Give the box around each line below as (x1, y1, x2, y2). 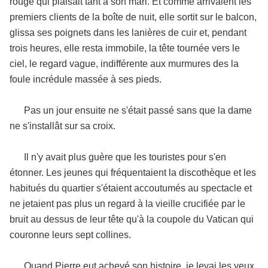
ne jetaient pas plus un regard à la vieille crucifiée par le (10, 199, 245, 209)
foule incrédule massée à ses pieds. (10, 74, 162, 84)
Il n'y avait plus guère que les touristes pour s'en (10, 152, 226, 162)
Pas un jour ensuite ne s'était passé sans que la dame (10, 105, 252, 115)
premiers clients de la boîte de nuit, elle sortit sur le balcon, (10, 12, 257, 22)
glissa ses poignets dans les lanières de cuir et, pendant (10, 28, 246, 38)
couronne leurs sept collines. (10, 230, 131, 240)
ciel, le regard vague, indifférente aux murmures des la (10, 59, 239, 69)
